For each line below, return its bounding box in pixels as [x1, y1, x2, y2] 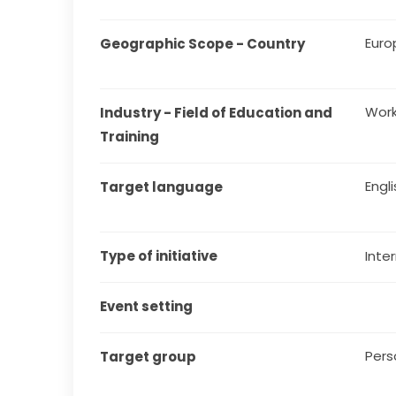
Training [100, 126, 160, 146]
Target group [100, 346, 197, 366]
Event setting [100, 296, 194, 316]
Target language [100, 177, 224, 196]
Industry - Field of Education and [100, 103, 333, 122]
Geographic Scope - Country [100, 34, 306, 53]
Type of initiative [100, 246, 218, 265]
